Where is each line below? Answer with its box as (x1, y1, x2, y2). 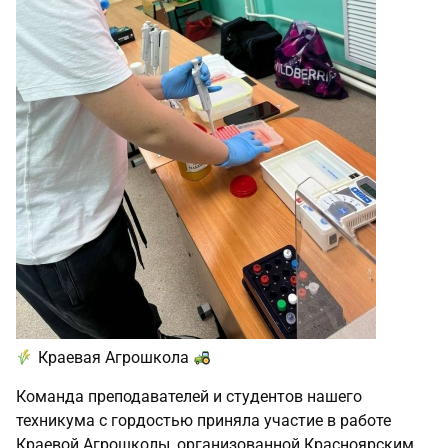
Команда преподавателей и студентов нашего (16, 386, 362, 406)
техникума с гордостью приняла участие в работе (16, 410, 391, 430)
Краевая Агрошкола (34, 348, 194, 368)
